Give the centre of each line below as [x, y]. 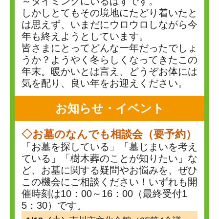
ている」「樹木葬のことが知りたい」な [109, 158]
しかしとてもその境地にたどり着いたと [109, 13]
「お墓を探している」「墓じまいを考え [109, 147]
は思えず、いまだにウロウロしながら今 [109, 24]
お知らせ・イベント [109, 108]
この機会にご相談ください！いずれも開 [109, 182]
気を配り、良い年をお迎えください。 [105, 83]
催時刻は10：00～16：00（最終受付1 [104, 194]
